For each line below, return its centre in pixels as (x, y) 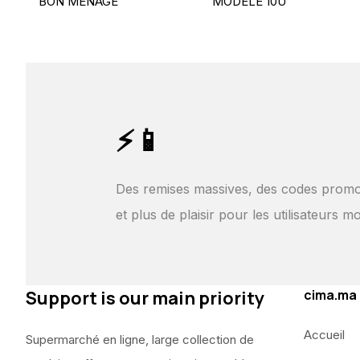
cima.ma (330, 295)
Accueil (324, 335)
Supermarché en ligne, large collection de (140, 340)
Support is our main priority (145, 298)
